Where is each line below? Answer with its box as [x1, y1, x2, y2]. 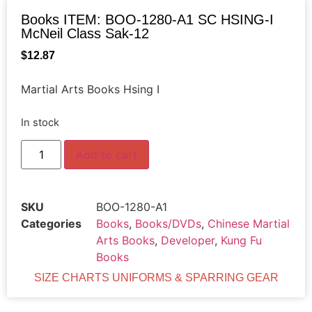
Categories [21, 217, 81, 231]
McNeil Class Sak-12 [21, 26, 149, 41]
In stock [21, 116, 59, 129]
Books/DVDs [135, 217, 201, 231]
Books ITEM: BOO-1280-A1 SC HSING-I [21, 12, 274, 27]
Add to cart [76, 148, 138, 162]
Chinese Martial [208, 217, 290, 231]
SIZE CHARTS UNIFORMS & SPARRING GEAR [33, 272, 279, 284]
